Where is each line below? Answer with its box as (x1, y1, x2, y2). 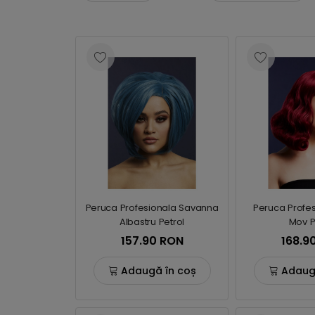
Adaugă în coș (120, 263, 196, 278)
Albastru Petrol (119, 215, 185, 229)
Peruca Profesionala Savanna (85, 201, 219, 214)
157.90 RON (120, 233, 184, 249)
